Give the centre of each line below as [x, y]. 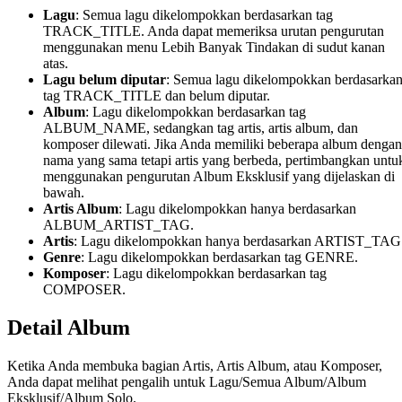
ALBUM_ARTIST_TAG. [118, 224]
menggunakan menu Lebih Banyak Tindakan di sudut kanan [214, 47]
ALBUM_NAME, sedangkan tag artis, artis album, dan [201, 127]
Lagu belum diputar [105, 79]
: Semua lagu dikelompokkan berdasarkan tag [204, 14]
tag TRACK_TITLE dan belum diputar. [157, 95]
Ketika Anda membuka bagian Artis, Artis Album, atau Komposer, [195, 365]
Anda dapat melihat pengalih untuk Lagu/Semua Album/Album [187, 381]
